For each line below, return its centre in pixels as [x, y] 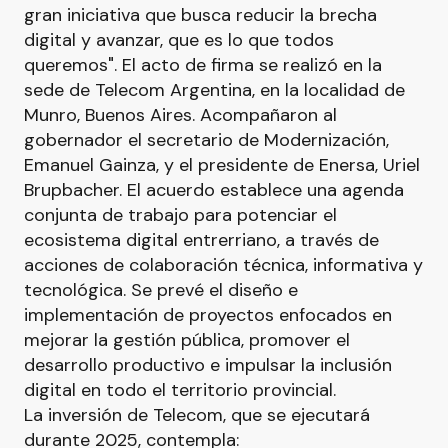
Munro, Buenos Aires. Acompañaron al [180, 115]
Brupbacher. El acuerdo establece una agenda [214, 190]
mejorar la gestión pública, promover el [187, 340]
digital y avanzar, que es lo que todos [179, 40]
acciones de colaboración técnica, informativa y [223, 265]
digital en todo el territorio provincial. [180, 390]
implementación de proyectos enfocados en [208, 315]
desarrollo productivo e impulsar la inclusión [208, 365]
